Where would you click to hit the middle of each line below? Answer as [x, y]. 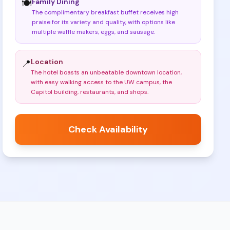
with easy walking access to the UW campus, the [102, 82]
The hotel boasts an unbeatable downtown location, [107, 72]
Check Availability [108, 129]
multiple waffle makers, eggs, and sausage [93, 32]
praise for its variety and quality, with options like [104, 22]
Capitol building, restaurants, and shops [89, 92]
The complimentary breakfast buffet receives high [106, 12]
